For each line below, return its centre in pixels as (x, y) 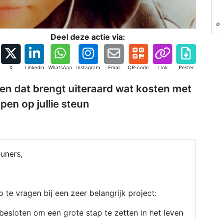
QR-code (138, 67)
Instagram (88, 67)
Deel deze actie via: (88, 37)
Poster (186, 67)
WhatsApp (60, 67)
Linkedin (34, 67)
